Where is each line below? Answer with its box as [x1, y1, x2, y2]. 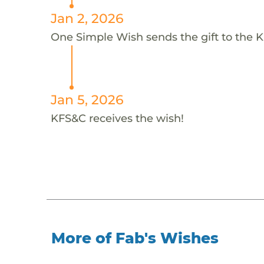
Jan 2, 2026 [50, 10, 124, 26]
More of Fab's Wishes [51, 229, 219, 247]
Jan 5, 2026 [50, 91, 124, 107]
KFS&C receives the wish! [50, 111, 184, 125]
